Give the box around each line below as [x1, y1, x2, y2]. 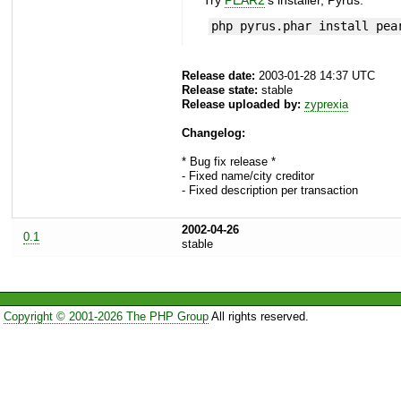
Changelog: [182, 126, 245, 141]
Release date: [182, 69, 255, 83]
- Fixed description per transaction [182, 183, 358, 198]
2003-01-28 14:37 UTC [255, 69, 375, 83]
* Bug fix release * [182, 155, 276, 169]
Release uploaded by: [182, 98, 301, 112]
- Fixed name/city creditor [182, 169, 314, 183]
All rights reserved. [208, 309, 309, 323]
